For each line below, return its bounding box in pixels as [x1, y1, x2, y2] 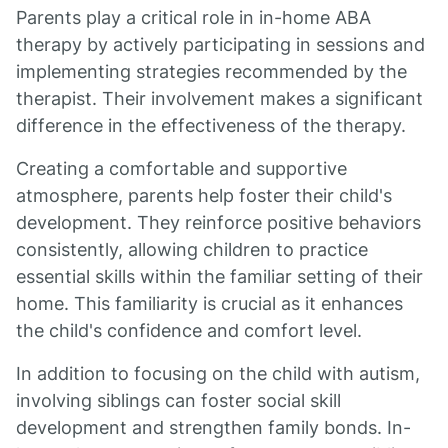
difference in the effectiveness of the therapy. [16, 115, 406, 136]
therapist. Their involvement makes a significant [16, 88, 423, 109]
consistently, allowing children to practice [16, 239, 368, 260]
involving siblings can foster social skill [16, 390, 341, 411]
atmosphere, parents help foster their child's [16, 185, 392, 206]
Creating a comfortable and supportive [16, 158, 347, 179]
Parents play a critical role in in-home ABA [16, 7, 371, 28]
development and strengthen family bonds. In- [16, 417, 411, 438]
